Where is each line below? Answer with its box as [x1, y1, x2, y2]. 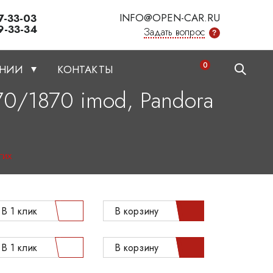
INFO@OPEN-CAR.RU [119, 10, 220, 25]
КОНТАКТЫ [57, 62, 113, 77]
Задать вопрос [143, 25, 205, 39]
